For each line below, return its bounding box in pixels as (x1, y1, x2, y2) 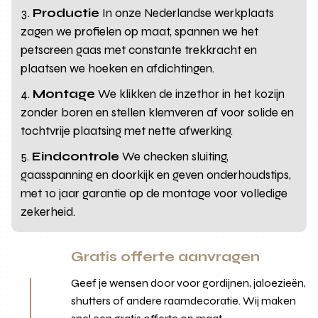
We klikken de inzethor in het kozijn (95, 86, 285, 102)
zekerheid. (21, 204, 76, 219)
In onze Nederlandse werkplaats (99, 5, 275, 21)
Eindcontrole (32, 148, 120, 164)
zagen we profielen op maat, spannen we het (21, 23, 259, 39)
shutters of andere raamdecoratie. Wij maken (71, 293, 297, 307)
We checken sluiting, (119, 148, 229, 164)
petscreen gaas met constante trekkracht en (21, 42, 258, 57)
